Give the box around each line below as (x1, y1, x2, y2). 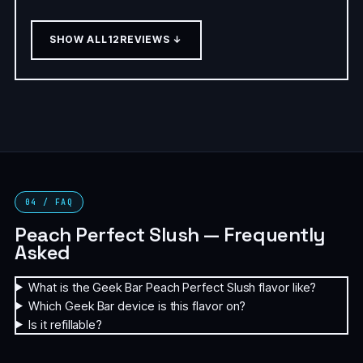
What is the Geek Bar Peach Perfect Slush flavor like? (28, 279, 317, 295)
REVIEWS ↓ (119, 33, 183, 45)
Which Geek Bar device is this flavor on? (28, 297, 246, 314)
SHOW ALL (49, 33, 108, 45)
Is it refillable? (28, 316, 103, 332)
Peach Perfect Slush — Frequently (15, 222, 325, 247)
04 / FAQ (25, 197, 74, 207)
